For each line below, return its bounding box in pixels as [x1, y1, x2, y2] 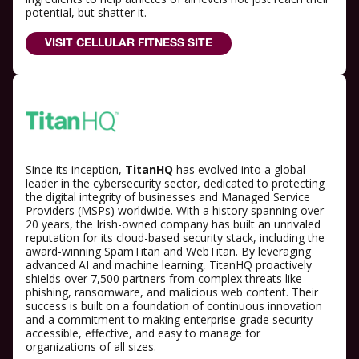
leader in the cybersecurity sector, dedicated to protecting [26, 175, 325, 192]
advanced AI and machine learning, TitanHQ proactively [26, 257, 312, 273]
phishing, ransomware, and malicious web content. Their [26, 284, 318, 301]
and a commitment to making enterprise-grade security [26, 312, 313, 328]
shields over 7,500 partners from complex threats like [26, 271, 302, 287]
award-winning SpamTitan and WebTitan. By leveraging [26, 244, 311, 260]
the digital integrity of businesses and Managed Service [26, 189, 310, 205]
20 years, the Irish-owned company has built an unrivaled [26, 216, 321, 232]
